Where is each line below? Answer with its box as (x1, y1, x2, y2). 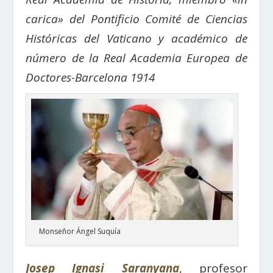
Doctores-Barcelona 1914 (26, 69, 155, 85)
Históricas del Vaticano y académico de (26, 30, 247, 46)
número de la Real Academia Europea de (26, 50, 247, 66)
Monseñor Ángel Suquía (39, 225, 121, 236)
